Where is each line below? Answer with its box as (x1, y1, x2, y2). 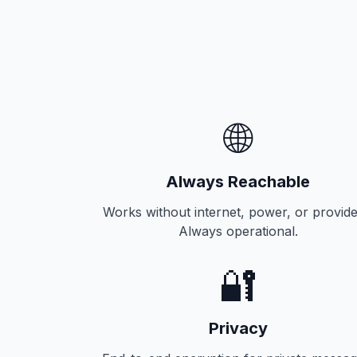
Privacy (208, 319, 268, 338)
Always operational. (178, 223, 298, 239)
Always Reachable (166, 172, 311, 191)
